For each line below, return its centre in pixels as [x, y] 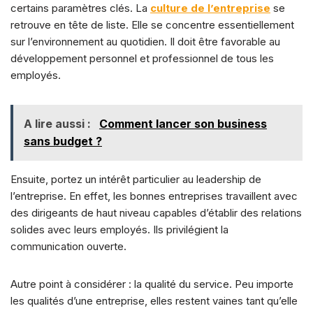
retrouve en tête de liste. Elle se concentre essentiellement [152, 25]
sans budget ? [63, 141]
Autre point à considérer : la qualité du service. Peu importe [152, 284]
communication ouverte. [68, 247]
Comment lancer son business [183, 124]
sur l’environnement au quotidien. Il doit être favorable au [145, 42]
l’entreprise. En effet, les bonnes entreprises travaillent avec [154, 196]
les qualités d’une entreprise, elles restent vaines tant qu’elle [154, 301]
